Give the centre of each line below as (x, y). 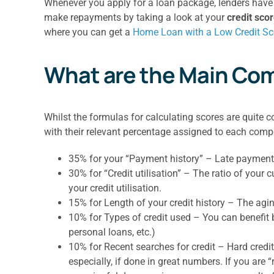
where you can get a (88, 32)
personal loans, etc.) (112, 232)
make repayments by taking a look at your (135, 17)
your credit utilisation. (115, 188)
